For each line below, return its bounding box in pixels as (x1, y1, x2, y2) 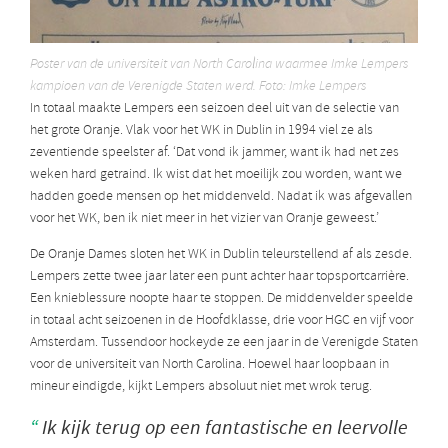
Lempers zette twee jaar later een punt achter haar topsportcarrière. (30, 267, 409, 287)
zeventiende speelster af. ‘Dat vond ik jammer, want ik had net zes (30, 143, 399, 163)
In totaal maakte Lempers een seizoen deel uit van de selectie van (30, 99, 399, 119)
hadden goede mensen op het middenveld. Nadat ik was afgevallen (30, 187, 412, 207)
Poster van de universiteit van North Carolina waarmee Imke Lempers (30, 55, 408, 75)
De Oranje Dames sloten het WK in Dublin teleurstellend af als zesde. (30, 245, 412, 265)
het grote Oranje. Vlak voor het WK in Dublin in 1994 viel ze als (30, 121, 373, 141)
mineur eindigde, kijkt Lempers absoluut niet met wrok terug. (30, 377, 372, 397)
